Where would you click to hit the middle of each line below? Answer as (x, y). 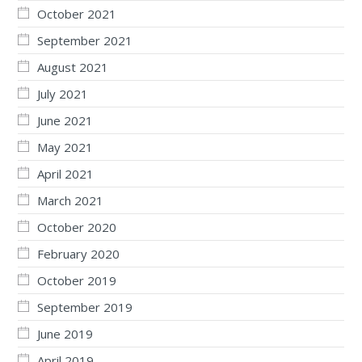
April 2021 (65, 174)
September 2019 (85, 307)
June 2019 (65, 334)
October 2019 (77, 281)
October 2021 (77, 14)
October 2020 (77, 227)
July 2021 (63, 94)
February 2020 (78, 254)
